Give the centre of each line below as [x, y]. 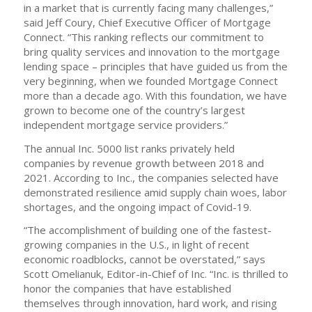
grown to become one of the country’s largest [134, 110]
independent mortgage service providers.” [125, 124]
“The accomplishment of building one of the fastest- [147, 230]
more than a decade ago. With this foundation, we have [155, 95]
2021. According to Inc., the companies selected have [151, 177]
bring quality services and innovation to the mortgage [151, 51]
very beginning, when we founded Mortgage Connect [150, 80]
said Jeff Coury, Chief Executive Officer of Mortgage [147, 22]
